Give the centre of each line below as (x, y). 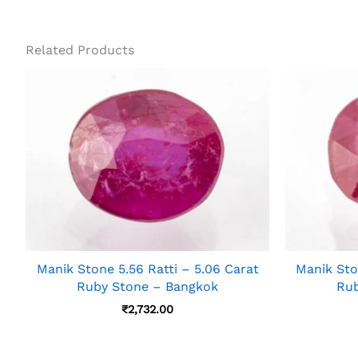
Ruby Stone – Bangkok (147, 287)
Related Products (80, 50)
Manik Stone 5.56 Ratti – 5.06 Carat (147, 269)
